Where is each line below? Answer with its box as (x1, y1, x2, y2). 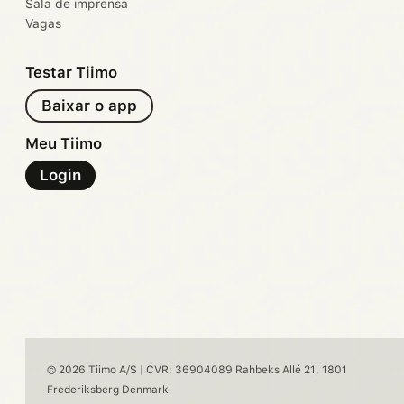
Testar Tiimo (25, 63, 117, 82)
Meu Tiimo (25, 134, 102, 153)
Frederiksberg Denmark (47, 383, 169, 397)
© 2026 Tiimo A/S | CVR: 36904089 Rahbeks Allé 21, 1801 (47, 363, 347, 377)
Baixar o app (41, 96, 137, 115)
